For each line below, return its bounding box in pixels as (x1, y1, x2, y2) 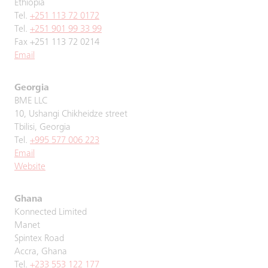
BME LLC (14, 96, 47, 106)
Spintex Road (14, 234, 64, 243)
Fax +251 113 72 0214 (14, 38, 99, 47)
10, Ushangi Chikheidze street (14, 109, 127, 119)
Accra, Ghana (14, 247, 67, 257)
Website (14, 162, 45, 172)
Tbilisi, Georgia (14, 123, 71, 132)
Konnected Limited (14, 208, 87, 217)
